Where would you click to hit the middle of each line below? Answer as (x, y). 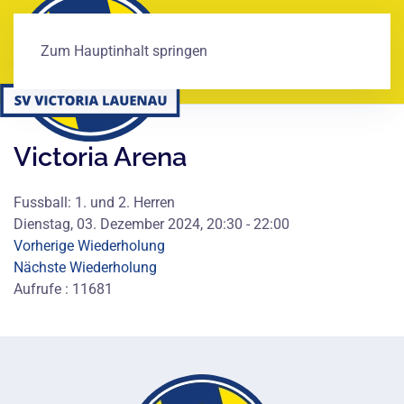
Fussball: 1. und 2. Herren (94, 202)
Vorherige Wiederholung (89, 246)
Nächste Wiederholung (85, 267)
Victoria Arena (100, 157)
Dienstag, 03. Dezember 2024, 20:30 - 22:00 (151, 224)
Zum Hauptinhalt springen (124, 51)
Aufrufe (37, 289)
